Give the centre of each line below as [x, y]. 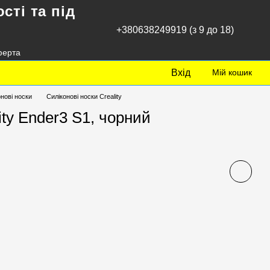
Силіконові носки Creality [84, 96]
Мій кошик [232, 72]
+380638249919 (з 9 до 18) [175, 30]
